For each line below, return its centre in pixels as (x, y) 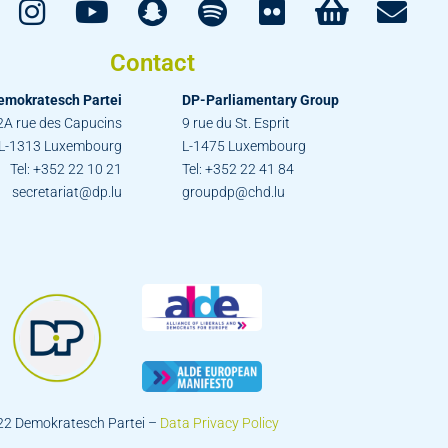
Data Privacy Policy (219, 423)
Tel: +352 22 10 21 (66, 168)
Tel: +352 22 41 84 (238, 168)
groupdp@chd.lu (233, 191)
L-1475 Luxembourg (244, 145)
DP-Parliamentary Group (260, 99)
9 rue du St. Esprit (236, 122)
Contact (152, 62)
